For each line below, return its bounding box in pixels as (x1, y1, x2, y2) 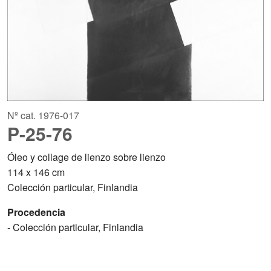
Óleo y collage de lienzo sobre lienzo (7, 149, 166, 164)
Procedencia (7, 204, 65, 219)
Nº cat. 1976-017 (7, 108, 79, 122)
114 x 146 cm (7, 165, 65, 179)
